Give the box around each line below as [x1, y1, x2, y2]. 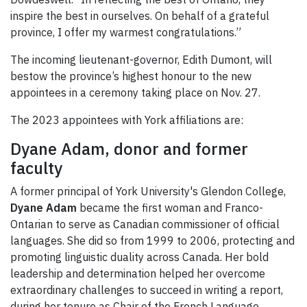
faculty [10, 157, 62, 180]
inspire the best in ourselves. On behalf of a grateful [10, 9, 269, 23]
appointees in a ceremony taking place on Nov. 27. [10, 86, 260, 100]
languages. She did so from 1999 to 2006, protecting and [10, 234, 295, 248]
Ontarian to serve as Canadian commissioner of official [10, 217, 280, 232]
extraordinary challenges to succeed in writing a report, [10, 283, 283, 297]
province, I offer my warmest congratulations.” [10, 25, 241, 40]
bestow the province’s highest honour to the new [10, 69, 251, 84]
